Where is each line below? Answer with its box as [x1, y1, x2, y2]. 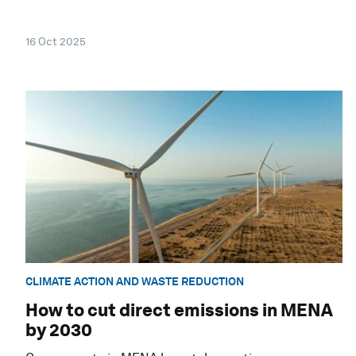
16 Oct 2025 [25, 35, 86, 48]
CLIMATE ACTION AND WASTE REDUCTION [25, 275, 244, 288]
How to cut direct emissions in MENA [25, 300, 333, 321]
